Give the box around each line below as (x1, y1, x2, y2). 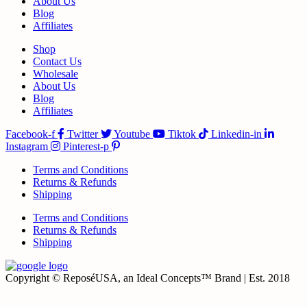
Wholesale (33, 68, 78, 80)
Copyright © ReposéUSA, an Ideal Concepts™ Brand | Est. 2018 (5, 272, 290, 284)
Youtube (114, 128, 150, 140)
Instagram (5, 140, 48, 153)
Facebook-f (5, 128, 55, 140)
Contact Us (33, 56, 82, 68)
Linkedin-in (211, 128, 262, 140)
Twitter (67, 128, 98, 140)
